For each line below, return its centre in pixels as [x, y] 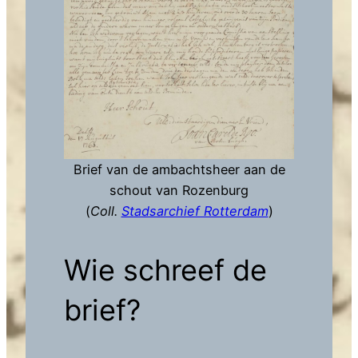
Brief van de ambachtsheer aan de [179, 170]
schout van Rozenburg [179, 191]
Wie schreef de [165, 270]
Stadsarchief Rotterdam [195, 211]
